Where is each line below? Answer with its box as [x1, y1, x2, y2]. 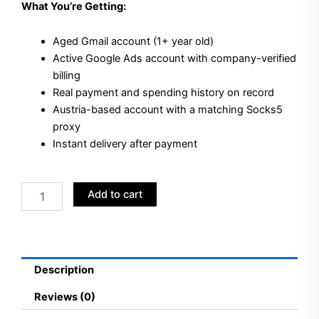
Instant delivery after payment [52, 137, 197, 151]
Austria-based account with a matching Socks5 [52, 103, 283, 117]
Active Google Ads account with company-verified [52, 52, 296, 66]
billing [52, 69, 80, 83]
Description [33, 263, 94, 277]
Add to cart [87, 187, 142, 201]
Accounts [21, 267, 66, 280]
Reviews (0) [33, 290, 95, 303]
